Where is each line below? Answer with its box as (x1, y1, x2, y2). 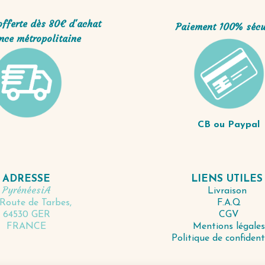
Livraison (208, 186, 250, 196)
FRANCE (7, 222, 47, 232)
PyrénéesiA (2, 184, 51, 196)
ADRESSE (2, 174, 51, 185)
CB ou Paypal (198, 119, 260, 130)
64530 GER (2, 210, 50, 220)
